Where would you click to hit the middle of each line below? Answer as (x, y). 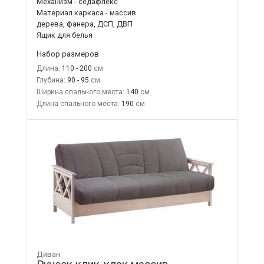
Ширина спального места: (80, 92)
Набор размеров (67, 53)
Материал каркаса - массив (86, 12)
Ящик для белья (64, 35)
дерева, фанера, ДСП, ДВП (84, 24)
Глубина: (51, 80)
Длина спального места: (78, 103)
